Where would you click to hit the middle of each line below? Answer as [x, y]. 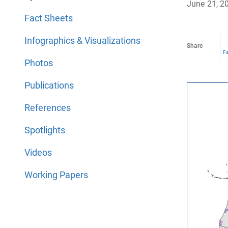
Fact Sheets [49, 18]
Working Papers [56, 175]
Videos [38, 152]
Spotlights [45, 130]
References [48, 108]
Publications [49, 85]
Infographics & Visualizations [82, 40]
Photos [39, 63]
